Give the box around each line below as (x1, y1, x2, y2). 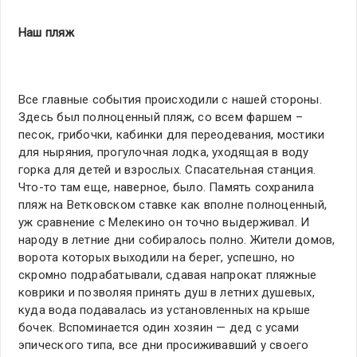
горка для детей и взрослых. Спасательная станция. (18, 163, 316, 178)
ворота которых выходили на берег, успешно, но (18, 250, 296, 265)
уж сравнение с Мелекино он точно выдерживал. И (18, 215, 310, 230)
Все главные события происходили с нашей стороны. (18, 92, 322, 108)
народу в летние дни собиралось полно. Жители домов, (18, 233, 335, 248)
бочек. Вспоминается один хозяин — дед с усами (18, 320, 300, 335)
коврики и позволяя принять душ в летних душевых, (18, 285, 315, 300)
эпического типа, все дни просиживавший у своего (18, 338, 309, 353)
